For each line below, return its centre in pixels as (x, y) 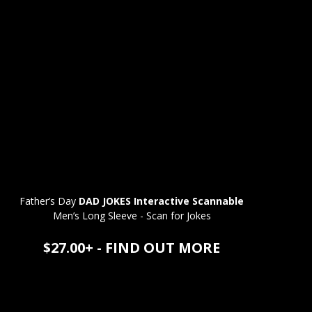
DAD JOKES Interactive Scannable (162, 201)
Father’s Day (49, 201)
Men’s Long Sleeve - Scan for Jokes (132, 215)
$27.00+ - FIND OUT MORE (132, 247)
